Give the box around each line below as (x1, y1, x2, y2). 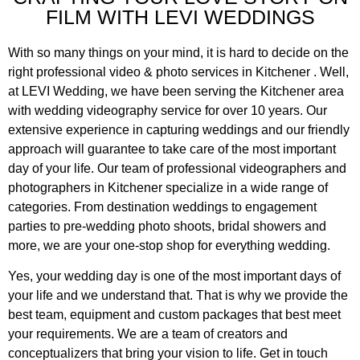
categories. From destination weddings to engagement (8, 199, 317, 214)
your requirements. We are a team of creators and (8, 326, 288, 341)
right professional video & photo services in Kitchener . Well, (8, 64, 349, 79)
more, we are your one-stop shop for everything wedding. (8, 238, 330, 252)
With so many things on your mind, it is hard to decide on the (8, 45, 349, 59)
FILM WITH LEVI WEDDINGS (45, 5, 315, 28)
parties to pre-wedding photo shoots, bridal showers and (8, 219, 326, 233)
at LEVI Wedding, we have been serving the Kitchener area (8, 84, 344, 98)
